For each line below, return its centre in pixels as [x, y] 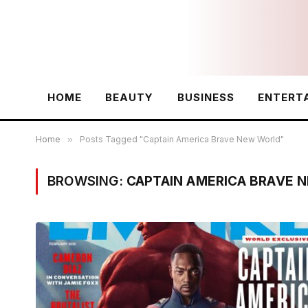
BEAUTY [130, 97]
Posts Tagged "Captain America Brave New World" [182, 139]
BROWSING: [87, 181]
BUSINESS [206, 97]
